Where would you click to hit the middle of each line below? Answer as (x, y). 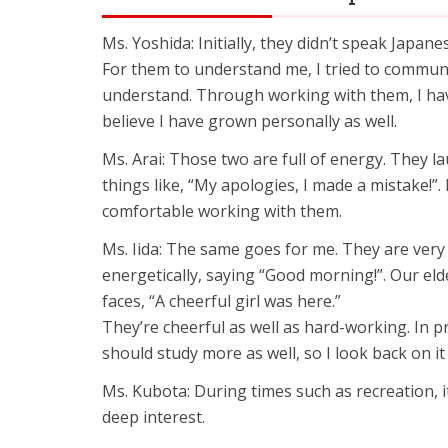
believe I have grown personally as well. (249, 121)
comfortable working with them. (222, 211)
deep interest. (153, 417)
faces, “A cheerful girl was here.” (221, 301)
